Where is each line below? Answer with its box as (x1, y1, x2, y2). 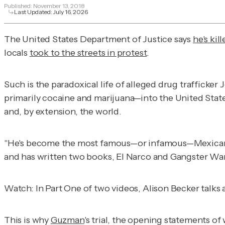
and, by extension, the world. (4, 105, 122, 117)
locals (4, 47, 30, 58)
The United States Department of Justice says (4, 33, 193, 45)
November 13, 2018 (33, 2, 85, 10)
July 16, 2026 (53, 8, 88, 16)
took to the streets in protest (29, 47, 147, 58)
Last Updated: (14, 8, 53, 16)
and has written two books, (4, 151, 117, 162)
